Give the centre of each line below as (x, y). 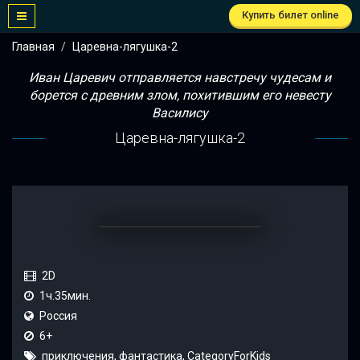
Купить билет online (290, 15)
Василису (180, 113)
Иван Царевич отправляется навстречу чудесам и (180, 78)
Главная (33, 47)
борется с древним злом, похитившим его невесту (180, 95)
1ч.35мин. (65, 296)
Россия (58, 316)
